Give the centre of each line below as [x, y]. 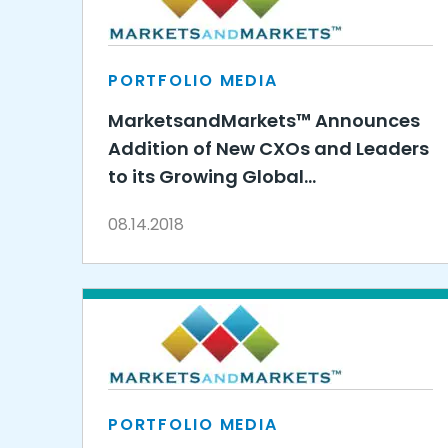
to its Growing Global [206, 176]
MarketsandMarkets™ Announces [264, 120]
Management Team [201, 204]
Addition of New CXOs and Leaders [268, 148]
